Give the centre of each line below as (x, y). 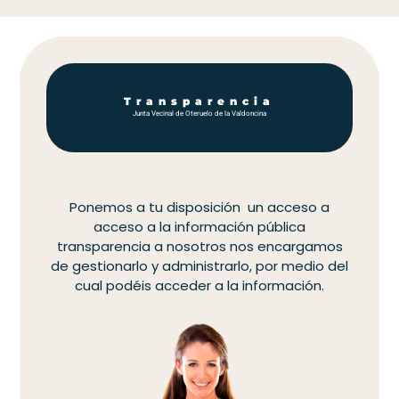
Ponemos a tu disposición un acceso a (199, 208)
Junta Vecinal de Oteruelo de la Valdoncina (199, 114)
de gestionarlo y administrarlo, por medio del (199, 266)
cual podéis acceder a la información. (199, 286)
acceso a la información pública (199, 227)
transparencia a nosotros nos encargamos (199, 247)
